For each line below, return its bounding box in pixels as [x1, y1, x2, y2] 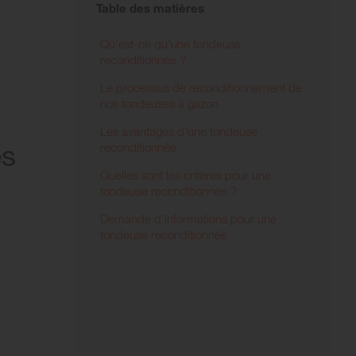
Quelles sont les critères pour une [100, 167, 271, 182]
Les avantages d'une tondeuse [100, 123, 257, 138]
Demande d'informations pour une [100, 211, 277, 226]
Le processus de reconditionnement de [100, 79, 302, 95]
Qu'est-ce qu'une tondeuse [100, 36, 241, 51]
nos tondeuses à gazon [100, 95, 219, 110]
